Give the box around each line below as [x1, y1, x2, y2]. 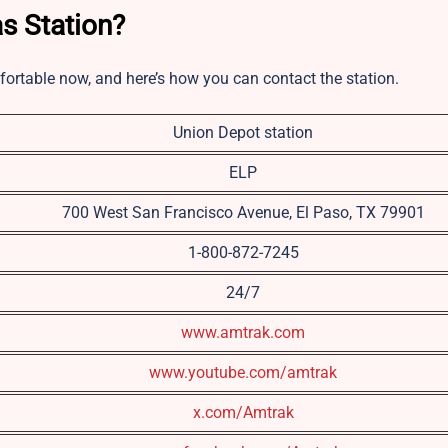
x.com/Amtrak [192, 402, 294, 422]
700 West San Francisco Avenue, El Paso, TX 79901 [61, 202, 425, 222]
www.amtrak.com [181, 322, 305, 342]
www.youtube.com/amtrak [149, 362, 337, 382]
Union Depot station [173, 122, 313, 142]
